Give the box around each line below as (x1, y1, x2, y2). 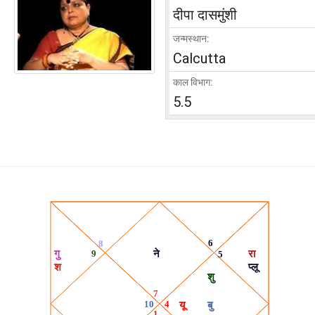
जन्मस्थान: (173, 32, 210, 44)
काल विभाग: (173, 76, 213, 88)
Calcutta (173, 49, 226, 67)
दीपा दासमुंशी (173, 6, 237, 23)
